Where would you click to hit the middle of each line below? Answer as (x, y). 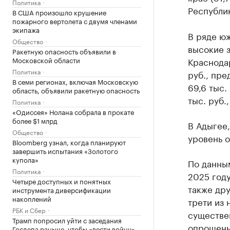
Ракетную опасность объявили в (64, 51)
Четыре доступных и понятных (62, 181)
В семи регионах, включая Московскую (75, 81)
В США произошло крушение (59, 12)
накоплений (32, 198)
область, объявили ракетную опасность (76, 90)
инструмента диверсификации (62, 189)
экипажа (26, 29)
